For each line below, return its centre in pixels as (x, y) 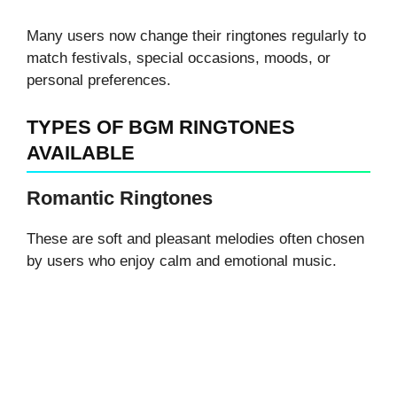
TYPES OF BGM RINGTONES (161, 128)
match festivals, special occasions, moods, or (179, 58)
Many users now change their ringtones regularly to (196, 36)
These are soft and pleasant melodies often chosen (195, 239)
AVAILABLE (81, 153)
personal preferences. (99, 81)
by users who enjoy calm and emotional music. (182, 261)
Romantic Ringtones (120, 198)
